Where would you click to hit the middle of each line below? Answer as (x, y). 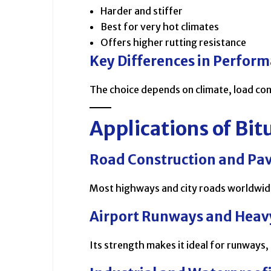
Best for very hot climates (160, 27)
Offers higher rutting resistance (173, 43)
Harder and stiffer (142, 11)
